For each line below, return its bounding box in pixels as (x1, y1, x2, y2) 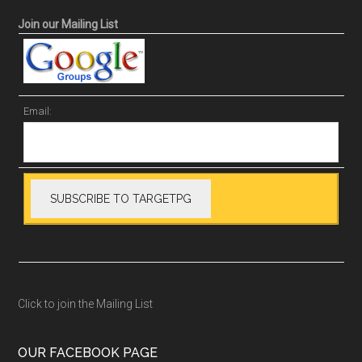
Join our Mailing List (18, 18, 119, 31)
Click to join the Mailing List (18, 297, 154, 310)
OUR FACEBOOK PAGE (18, 345, 158, 360)
